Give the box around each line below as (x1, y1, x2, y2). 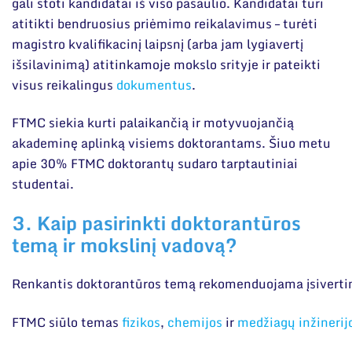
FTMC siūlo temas (12, 311, 122, 332)
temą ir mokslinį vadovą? (12, 229, 237, 260)
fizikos (122, 311, 160, 332)
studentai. (12, 174, 77, 195)
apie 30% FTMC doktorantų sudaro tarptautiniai (12, 153, 298, 174)
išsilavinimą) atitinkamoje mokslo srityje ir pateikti (12, 53, 321, 75)
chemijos (167, 311, 222, 332)
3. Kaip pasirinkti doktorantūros (12, 207, 301, 238)
